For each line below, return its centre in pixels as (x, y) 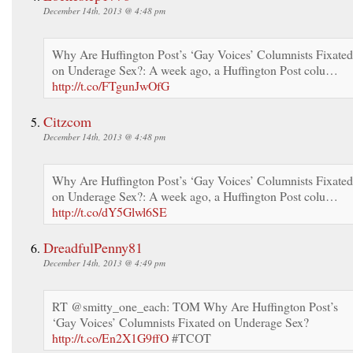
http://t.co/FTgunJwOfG (111, 85)
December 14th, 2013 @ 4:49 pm (104, 262)
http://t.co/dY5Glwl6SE (110, 211)
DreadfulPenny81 (93, 247)
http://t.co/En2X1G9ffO (110, 337)
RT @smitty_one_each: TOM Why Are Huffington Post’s (195, 306)
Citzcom (67, 121)
